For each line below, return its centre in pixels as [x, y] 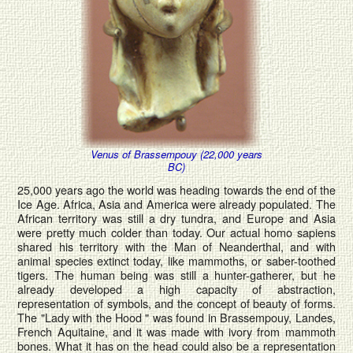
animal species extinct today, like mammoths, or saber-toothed [176, 261]
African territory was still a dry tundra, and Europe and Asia [176, 218]
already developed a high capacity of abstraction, [176, 289]
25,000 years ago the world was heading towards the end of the [176, 190]
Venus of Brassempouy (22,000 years [176, 154]
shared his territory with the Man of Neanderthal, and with [176, 247]
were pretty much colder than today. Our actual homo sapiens [176, 232]
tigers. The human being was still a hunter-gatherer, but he [176, 275]
